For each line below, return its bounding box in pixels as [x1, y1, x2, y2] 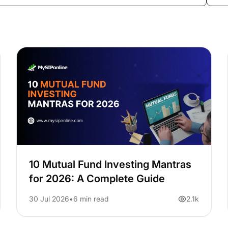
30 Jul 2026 [28, 194, 69, 204]
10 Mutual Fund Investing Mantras [28, 158, 191, 171]
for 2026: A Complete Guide [28, 173, 165, 185]
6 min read [73, 194, 108, 204]
